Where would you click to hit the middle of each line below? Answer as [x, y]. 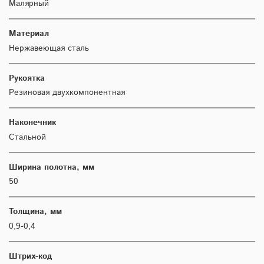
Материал [29, 34]
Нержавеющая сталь [49, 48]
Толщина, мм [35, 212]
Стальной [27, 137]
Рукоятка [27, 78]
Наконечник [32, 123]
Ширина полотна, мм [52, 167]
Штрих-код [30, 256]
